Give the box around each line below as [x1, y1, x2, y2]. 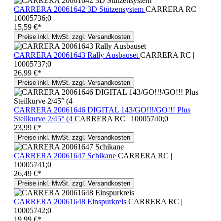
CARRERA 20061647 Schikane [14, 151, 118, 160]
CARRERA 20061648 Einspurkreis [14, 197, 128, 206]
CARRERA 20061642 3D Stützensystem [14, 4, 146, 13]
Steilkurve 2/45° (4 [14, 114, 74, 123]
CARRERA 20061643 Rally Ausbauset [14, 50, 140, 59]
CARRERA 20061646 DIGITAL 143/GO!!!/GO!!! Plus [14, 105, 190, 114]
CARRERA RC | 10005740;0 [74, 114, 168, 123]
